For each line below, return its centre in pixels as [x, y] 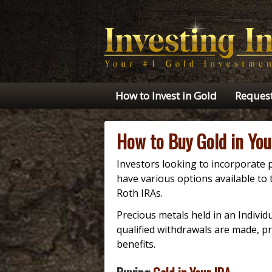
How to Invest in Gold [166, 96]
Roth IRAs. [140, 193]
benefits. [136, 244]
